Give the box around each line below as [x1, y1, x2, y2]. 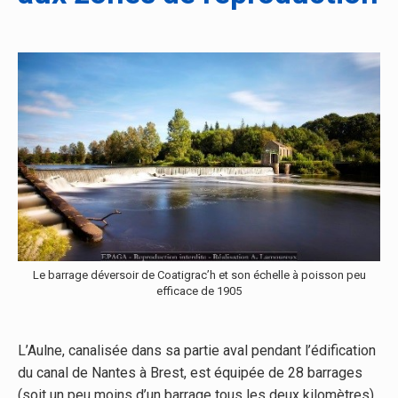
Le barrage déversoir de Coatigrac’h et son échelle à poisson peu [32, 268, 366, 283]
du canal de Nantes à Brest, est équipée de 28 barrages [18, 364, 362, 382]
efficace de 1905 [156, 284, 242, 298]
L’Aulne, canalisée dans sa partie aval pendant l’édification [18, 342, 376, 360]
